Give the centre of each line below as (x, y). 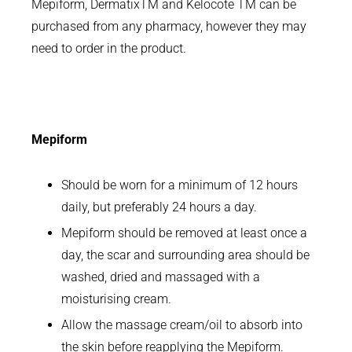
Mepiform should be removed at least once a (185, 233)
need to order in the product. (109, 49)
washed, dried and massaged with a (161, 277)
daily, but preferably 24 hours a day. (159, 207)
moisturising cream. (117, 299)
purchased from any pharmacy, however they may (169, 27)
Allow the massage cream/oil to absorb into (182, 325)
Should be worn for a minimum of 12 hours (180, 185)
